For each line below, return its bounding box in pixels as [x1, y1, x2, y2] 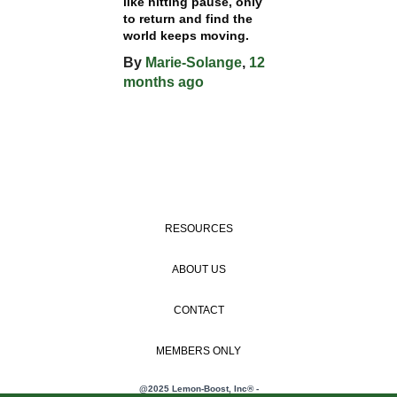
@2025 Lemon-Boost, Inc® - [138, 384, 259, 393]
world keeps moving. [123, 27, 249, 43]
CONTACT [173, 304, 224, 316]
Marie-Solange [145, 54, 242, 70]
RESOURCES [164, 222, 233, 235]
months [123, 74, 175, 90]
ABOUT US [171, 263, 226, 276]
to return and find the [123, 11, 253, 26]
